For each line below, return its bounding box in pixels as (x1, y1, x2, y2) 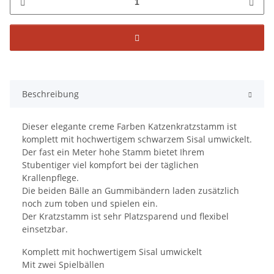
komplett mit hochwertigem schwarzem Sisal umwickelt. (22, 133, 252, 146)
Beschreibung (22, 88, 79, 100)
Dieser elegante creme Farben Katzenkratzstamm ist (22, 120, 237, 133)
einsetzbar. (22, 223, 68, 235)
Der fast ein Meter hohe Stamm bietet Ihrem (22, 146, 204, 158)
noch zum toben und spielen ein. (22, 198, 158, 210)
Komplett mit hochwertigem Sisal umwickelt (22, 246, 202, 258)
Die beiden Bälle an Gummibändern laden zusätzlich (22, 185, 239, 197)
